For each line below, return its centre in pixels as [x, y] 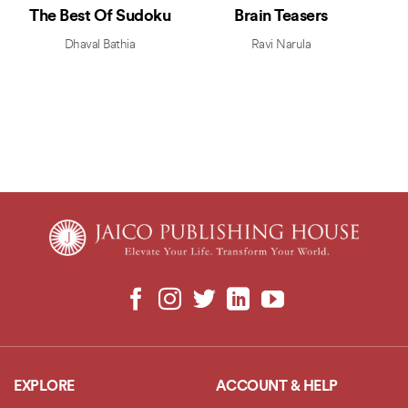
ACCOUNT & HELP [276, 388]
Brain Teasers [281, 16]
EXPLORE [44, 388]
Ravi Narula [281, 45]
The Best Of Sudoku [100, 16]
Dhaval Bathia [100, 45]
